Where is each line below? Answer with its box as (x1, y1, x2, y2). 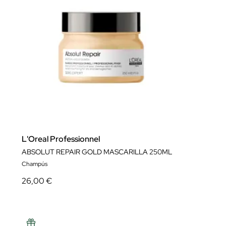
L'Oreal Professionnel (22, 134, 100, 144)
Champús (22, 160, 47, 168)
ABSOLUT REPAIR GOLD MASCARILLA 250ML (22, 147, 172, 156)
